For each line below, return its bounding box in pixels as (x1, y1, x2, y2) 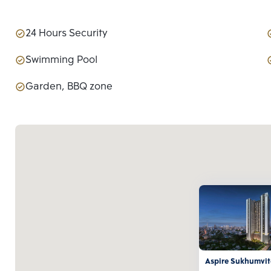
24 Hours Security (25, 25, 108, 42)
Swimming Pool (25, 52, 97, 69)
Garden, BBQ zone (25, 79, 113, 96)
